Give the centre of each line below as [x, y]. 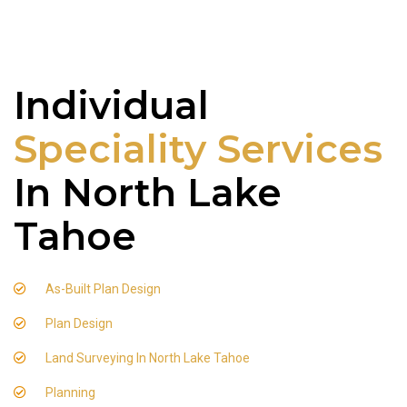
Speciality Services [198, 149]
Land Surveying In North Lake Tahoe [148, 358]
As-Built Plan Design [103, 289]
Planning [70, 392]
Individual [111, 105]
